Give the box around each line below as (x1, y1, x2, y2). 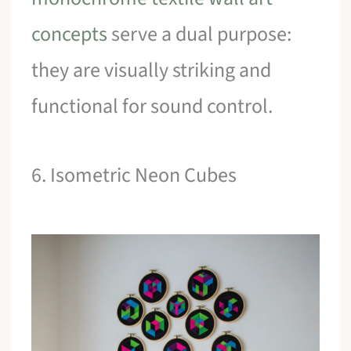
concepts (31, 20, 108, 49)
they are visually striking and (31, 56, 272, 85)
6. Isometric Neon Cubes (31, 160, 237, 190)
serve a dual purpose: (107, 20, 292, 49)
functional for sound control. (31, 92, 273, 121)
